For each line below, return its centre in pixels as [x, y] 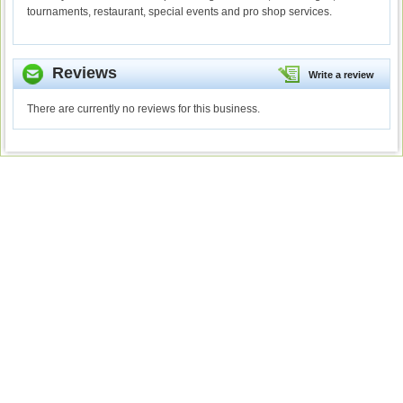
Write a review [341, 75]
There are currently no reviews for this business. [143, 109]
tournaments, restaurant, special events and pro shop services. [179, 12]
